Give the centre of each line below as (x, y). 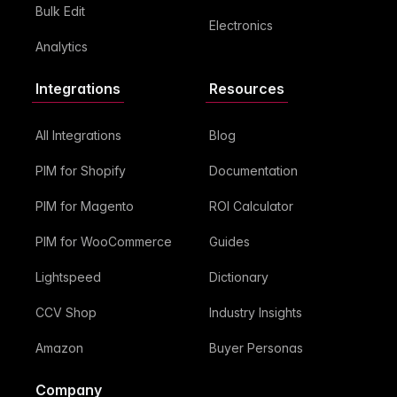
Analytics (62, 47)
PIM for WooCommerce (104, 242)
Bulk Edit (60, 12)
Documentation (253, 171)
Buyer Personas (256, 348)
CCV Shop (66, 313)
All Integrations (78, 136)
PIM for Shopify (81, 171)
